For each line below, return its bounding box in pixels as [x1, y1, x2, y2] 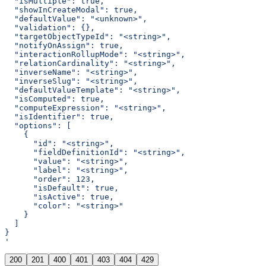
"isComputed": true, [5, 94, 104, 104]
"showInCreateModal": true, [5, 5, 138, 15]
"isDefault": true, [5, 183, 119, 193]
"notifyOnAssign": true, [5, 41, 123, 50]
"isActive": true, [5, 192, 114, 202]
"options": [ [5, 121, 71, 131]
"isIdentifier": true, [5, 112, 114, 122]
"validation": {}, [5, 23, 95, 33]
